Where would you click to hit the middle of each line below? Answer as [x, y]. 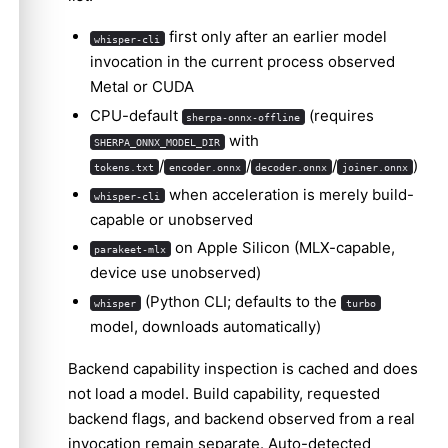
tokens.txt [124, 166]
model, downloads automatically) [205, 326]
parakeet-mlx [130, 249]
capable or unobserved [171, 219]
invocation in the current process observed [242, 62]
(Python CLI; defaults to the [241, 301]
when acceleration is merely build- [290, 194]
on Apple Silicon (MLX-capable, [283, 248]
